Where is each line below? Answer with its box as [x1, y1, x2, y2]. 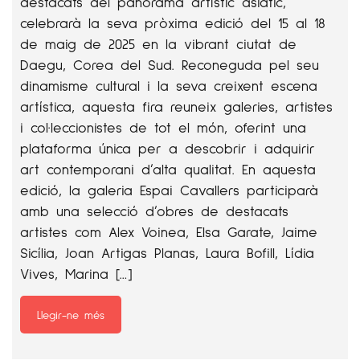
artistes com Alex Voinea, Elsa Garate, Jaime [20, 223, 317, 240]
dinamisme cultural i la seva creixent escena [20, 76, 317, 94]
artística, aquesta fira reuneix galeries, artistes [20, 97, 333, 115]
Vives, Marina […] [20, 264, 132, 282]
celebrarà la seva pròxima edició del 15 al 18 [20, 14, 325, 31]
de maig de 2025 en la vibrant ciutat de [20, 35, 297, 52]
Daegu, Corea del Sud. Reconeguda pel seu [20, 55, 319, 73]
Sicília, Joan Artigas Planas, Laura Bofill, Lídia [20, 243, 314, 261]
